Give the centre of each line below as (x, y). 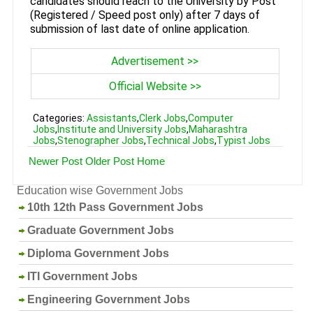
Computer (210, 118)
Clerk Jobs (162, 118)
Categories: (59, 118)
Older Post (110, 161)
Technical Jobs (180, 140)
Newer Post (56, 161)
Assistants (111, 118)
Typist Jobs (243, 140)
